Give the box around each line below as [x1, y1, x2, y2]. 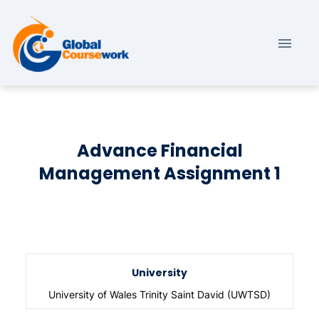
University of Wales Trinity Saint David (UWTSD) [48, 288, 271, 301]
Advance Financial [76, 139, 243, 163]
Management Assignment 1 [38, 162, 281, 186]
